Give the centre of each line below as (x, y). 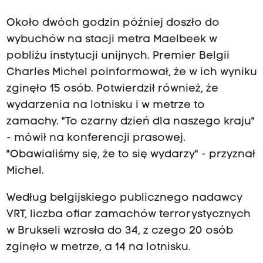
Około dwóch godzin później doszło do (113, 23)
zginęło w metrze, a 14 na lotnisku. (98, 247)
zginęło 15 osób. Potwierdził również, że (112, 89)
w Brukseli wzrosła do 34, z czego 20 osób (119, 231)
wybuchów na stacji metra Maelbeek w (112, 39)
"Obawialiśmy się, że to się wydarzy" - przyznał (131, 154)
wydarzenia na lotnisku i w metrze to (105, 105)
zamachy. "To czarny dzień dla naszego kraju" (130, 122)
